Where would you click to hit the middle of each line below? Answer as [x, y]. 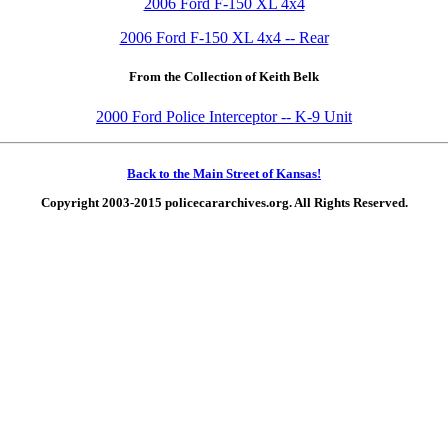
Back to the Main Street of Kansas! [224, 173]
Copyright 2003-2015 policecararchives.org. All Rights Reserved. [224, 203]
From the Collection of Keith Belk [224, 77]
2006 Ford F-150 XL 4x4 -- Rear [224, 38]
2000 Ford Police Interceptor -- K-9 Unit [224, 116]
